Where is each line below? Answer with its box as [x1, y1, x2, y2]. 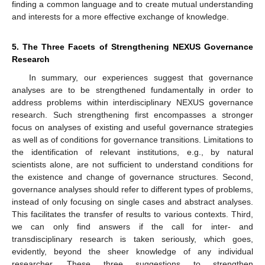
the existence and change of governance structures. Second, [12, 172, 253, 182]
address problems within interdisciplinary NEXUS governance [12, 97, 253, 107]
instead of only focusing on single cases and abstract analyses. [12, 196, 253, 206]
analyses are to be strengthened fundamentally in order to [12, 85, 253, 95]
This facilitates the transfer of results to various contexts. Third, [12, 209, 253, 219]
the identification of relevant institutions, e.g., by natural [12, 147, 253, 157]
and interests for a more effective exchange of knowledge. [12, 11, 229, 21]
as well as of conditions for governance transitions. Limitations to [12, 134, 253, 144]
